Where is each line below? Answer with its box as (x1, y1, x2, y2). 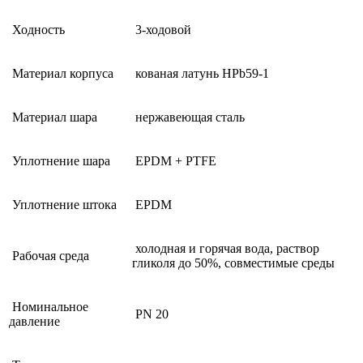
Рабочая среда (9, 248, 89, 263)
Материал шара (9, 109, 97, 124)
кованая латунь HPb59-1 (132, 66, 269, 80)
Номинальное (9, 299, 88, 314)
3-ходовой (132, 22, 191, 36)
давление (9, 314, 60, 328)
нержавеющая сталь (132, 109, 245, 124)
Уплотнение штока (9, 197, 117, 211)
